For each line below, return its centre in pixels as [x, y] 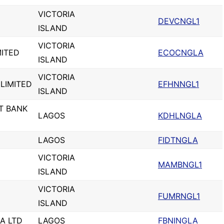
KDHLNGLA [180, 115]
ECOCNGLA [181, 52]
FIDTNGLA [178, 140]
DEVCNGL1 [179, 21]
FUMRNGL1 [179, 196]
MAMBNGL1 [180, 164]
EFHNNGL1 [178, 84]
